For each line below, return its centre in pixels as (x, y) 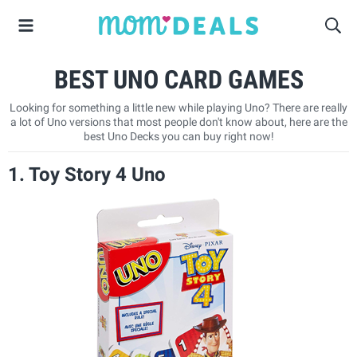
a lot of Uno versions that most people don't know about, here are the (178, 122)
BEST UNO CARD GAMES (178, 80)
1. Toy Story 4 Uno (87, 175)
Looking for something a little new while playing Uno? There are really (178, 108)
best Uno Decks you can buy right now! (178, 136)
